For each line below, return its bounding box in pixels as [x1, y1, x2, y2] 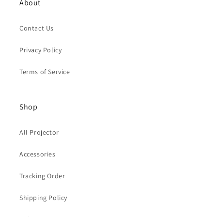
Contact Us [19, 24, 54, 32]
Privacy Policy [19, 46, 62, 54]
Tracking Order [19, 171, 65, 180]
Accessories [19, 150, 56, 158]
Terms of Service [19, 67, 70, 76]
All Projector [19, 128, 59, 137]
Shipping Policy [19, 193, 67, 202]
